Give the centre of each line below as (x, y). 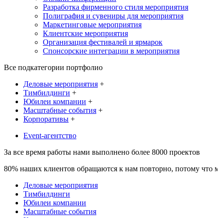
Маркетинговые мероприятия (92, 25)
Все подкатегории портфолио (53, 67)
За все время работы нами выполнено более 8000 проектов (102, 152)
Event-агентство (50, 136)
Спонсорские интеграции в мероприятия (111, 51)
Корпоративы (46, 119)
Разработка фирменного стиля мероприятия (116, 7)
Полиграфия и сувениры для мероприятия (113, 16)
